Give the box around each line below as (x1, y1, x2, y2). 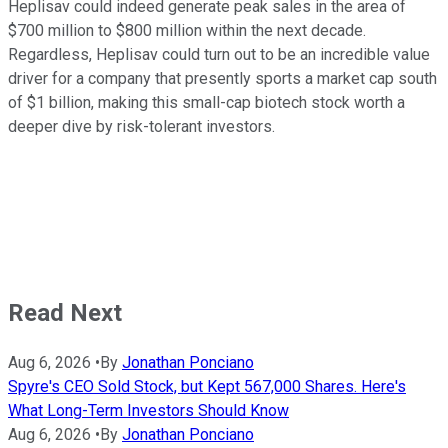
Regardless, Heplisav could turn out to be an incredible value (8, 44, 430, 64)
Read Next (8, 298, 122, 327)
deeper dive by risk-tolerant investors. (8, 116, 279, 136)
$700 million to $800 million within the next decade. (8, 20, 366, 40)
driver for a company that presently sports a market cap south (8, 68, 437, 88)
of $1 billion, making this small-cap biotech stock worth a (8, 92, 405, 112)
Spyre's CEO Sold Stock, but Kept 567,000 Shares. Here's (8, 376, 406, 396)
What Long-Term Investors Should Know (8, 400, 289, 420)
